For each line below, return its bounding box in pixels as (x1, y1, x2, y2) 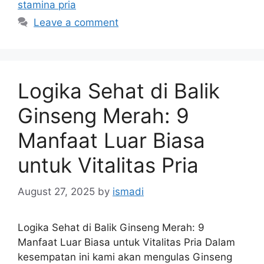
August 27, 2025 (18, 185, 95, 197)
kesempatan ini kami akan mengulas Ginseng (18, 250, 232, 263)
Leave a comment (34, 16, 119, 28)
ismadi (113, 185, 144, 197)
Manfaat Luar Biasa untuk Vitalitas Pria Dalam (18, 236, 235, 248)
